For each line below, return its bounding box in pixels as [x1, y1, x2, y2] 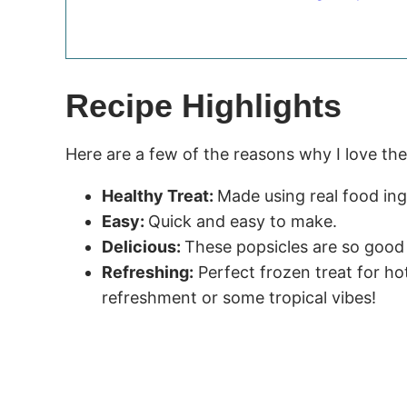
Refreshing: [102, 262, 194, 282]
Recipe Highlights [65, 86, 342, 124]
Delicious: [102, 236, 184, 256]
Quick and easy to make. [148, 211, 337, 231]
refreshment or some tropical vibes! [102, 287, 376, 307]
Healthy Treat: [102, 185, 217, 205]
